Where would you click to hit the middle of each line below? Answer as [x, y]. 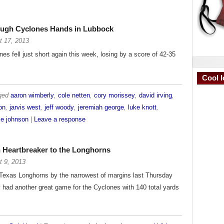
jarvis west [25, 107]
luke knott [142, 107]
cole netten [74, 95]
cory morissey [114, 95]
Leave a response [60, 119]
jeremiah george [101, 107]
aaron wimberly [32, 95]
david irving [155, 95]
